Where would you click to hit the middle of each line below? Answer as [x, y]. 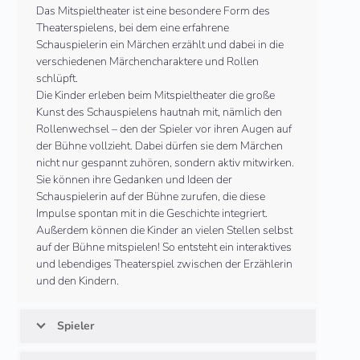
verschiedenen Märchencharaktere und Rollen [148, 62]
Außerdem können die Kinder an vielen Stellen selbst [165, 231]
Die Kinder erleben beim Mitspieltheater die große [156, 96]
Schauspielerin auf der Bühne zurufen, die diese [151, 197]
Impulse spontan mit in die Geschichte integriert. [152, 214]
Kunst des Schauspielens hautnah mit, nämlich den [160, 112]
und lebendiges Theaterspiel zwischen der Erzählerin [165, 264]
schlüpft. [57, 79]
